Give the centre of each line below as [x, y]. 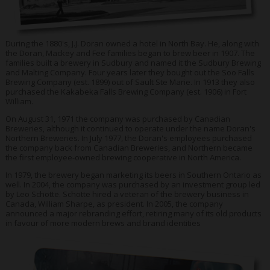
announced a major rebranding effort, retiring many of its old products [133, 213]
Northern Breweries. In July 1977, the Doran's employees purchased [128, 138]
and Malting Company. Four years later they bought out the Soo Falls [130, 72]
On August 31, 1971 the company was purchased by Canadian [118, 118]
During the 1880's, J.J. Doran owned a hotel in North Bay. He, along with [132, 43]
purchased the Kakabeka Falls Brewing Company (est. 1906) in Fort [126, 91]
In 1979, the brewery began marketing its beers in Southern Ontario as [133, 174]
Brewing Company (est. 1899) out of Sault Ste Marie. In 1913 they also [130, 82]
